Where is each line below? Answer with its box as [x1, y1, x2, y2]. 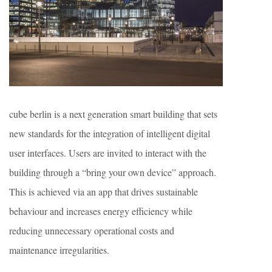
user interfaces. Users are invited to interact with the [9, 146, 206, 160]
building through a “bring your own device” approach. [9, 166, 216, 179]
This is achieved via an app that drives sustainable [9, 185, 198, 199]
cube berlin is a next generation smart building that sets [9, 107, 217, 121]
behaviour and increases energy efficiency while [9, 205, 192, 218]
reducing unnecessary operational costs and [9, 224, 174, 237]
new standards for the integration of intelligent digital [9, 127, 210, 140]
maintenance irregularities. [9, 243, 109, 257]
